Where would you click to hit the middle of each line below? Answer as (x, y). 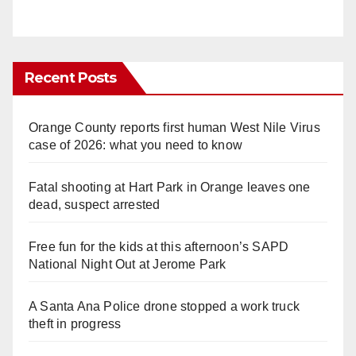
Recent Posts (71, 78)
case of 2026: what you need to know (135, 145)
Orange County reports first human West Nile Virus (174, 128)
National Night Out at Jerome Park (128, 265)
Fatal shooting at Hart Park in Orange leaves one (170, 188)
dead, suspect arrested (95, 205)
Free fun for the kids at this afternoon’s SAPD (159, 247)
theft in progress (75, 324)
